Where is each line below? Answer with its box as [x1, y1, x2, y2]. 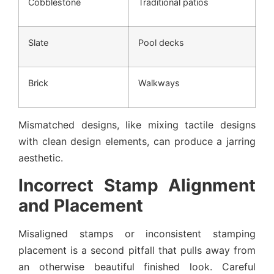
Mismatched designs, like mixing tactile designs [18, 119, 256, 131]
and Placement [18, 194, 143, 216]
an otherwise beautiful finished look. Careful [18, 260, 256, 273]
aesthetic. [18, 152, 63, 165]
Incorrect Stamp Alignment [18, 174, 256, 196]
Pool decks [138, 37, 184, 48]
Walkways [138, 78, 180, 89]
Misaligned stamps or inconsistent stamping [18, 227, 256, 240]
